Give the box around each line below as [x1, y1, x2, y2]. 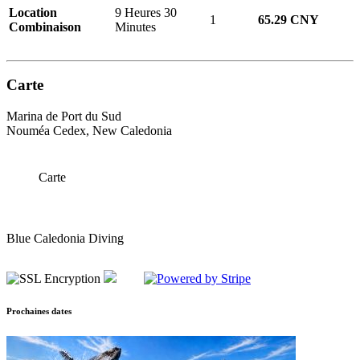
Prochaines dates [6, 306, 72, 316]
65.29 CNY [258, 12, 319, 27]
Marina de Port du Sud [6, 109, 121, 124]
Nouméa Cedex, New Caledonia [6, 124, 172, 138]
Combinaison [9, 19, 81, 34]
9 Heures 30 [115, 5, 177, 19]
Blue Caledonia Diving [6, 231, 124, 246]
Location [9, 5, 57, 19]
